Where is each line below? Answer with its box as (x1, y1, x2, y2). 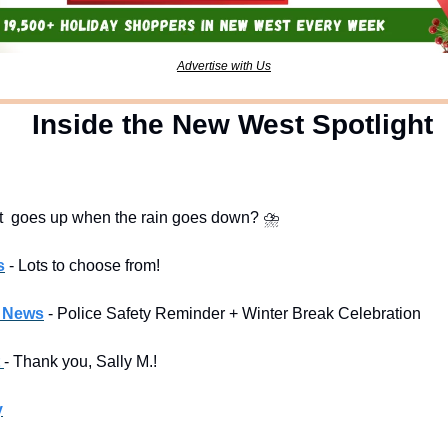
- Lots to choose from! (9, 256, 160, 274)
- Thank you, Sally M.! (4, 352, 157, 370)
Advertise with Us (177, 58, 271, 73)
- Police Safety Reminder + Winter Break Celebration (48, 304, 421, 322)
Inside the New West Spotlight (31, 108, 433, 140)
